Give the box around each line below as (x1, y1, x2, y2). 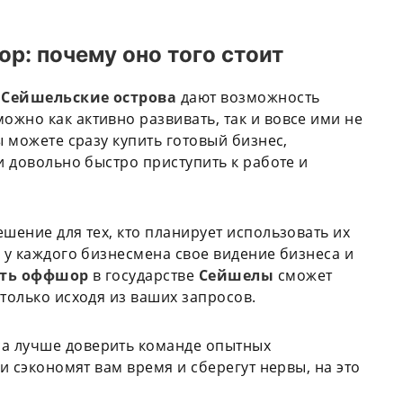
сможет (277, 264, 333, 285)
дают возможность (180, 86, 320, 107)
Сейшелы (194, 264, 278, 285)
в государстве (93, 264, 195, 285)
